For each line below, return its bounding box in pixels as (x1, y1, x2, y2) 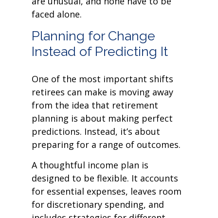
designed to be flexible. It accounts (32, 172, 178, 184)
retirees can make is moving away (32, 86, 173, 98)
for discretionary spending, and (32, 199, 164, 210)
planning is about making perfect (32, 112, 173, 124)
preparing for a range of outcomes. (32, 139, 181, 150)
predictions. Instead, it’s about (32, 126, 160, 137)
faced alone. (32, 8, 84, 20)
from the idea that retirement (32, 99, 158, 111)
